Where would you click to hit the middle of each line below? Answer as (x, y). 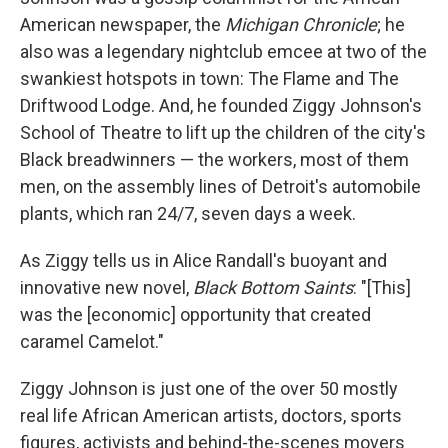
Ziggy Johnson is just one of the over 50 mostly (209, 388)
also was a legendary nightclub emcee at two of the (223, 51)
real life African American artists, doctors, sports (211, 415)
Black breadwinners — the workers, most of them (214, 159)
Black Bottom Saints (273, 287)
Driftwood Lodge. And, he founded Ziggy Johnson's (221, 105)
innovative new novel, (106, 287)
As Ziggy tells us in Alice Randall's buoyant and (203, 260)
